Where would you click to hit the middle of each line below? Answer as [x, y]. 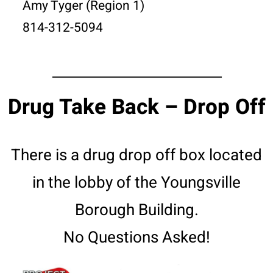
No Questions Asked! [136, 238]
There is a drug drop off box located [136, 156]
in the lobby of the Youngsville [136, 183]
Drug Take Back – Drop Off [136, 108]
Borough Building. [136, 211]
